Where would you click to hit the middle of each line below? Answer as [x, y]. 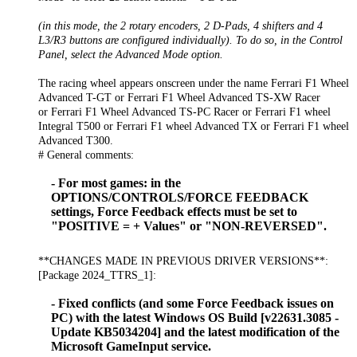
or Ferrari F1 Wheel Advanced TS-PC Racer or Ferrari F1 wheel [184, 112]
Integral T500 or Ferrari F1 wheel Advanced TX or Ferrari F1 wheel [194, 126]
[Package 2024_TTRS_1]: [97, 275]
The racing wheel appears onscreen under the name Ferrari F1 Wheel [194, 83]
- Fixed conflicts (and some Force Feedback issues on [192, 303]
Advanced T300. [76, 141]
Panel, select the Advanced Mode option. [131, 55]
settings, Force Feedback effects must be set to [174, 212]
